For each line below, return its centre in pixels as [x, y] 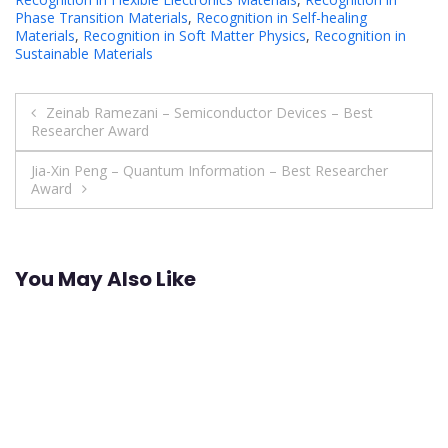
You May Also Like [105, 278]
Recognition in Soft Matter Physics [194, 36]
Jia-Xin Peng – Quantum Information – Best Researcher [209, 171]
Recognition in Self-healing [281, 18]
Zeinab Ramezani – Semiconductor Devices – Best [209, 113]
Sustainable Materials [84, 54]
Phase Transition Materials [101, 18]
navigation [98, 154]
